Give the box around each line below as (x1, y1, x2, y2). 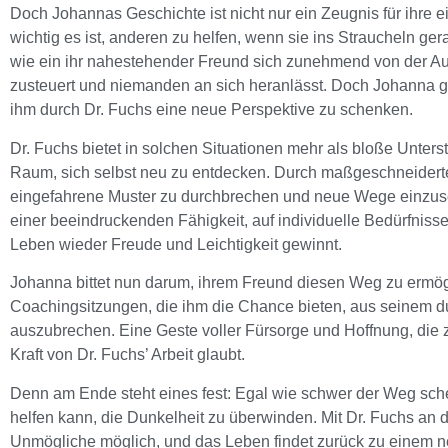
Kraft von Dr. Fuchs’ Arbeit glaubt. (10, 346, 245, 364)
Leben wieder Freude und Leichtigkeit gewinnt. (10, 235, 342, 253)
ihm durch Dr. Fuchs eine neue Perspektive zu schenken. (10, 101, 413, 119)
